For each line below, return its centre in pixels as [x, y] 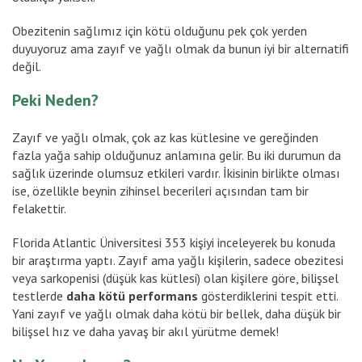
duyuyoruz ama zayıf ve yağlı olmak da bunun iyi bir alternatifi [181, 48]
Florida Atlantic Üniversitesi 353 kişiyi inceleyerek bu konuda [174, 242]
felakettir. [39, 208]
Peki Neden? [55, 100]
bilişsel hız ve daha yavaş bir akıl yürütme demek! [145, 331]
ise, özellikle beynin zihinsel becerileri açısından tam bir [160, 190]
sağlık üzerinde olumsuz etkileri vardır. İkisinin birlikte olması [176, 173]
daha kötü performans [132, 295]
